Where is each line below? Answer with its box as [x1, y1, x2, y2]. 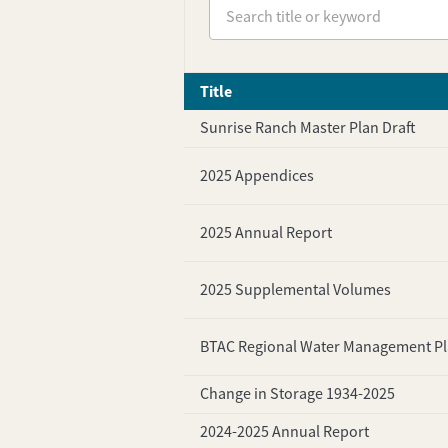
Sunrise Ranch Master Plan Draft [199, 118, 416, 139]
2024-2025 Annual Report [199, 422, 369, 443]
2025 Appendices [199, 165, 314, 186]
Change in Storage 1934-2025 [199, 384, 395, 405]
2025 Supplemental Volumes [199, 279, 391, 300]
